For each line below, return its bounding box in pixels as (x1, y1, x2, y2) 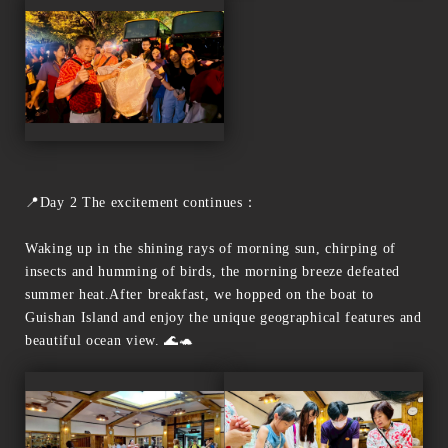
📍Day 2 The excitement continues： (25, 194, 258, 210)
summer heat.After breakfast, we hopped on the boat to (25, 286, 375, 302)
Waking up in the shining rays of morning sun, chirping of (25, 240, 396, 256)
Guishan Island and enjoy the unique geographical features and (25, 309, 422, 325)
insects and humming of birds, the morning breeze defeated (25, 263, 400, 279)
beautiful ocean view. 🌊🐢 (25, 332, 194, 348)
